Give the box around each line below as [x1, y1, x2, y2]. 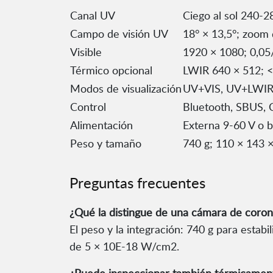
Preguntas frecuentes [69, 172, 205, 193]
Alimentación [70, 118, 133, 133]
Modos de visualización [70, 81, 182, 96]
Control [70, 99, 106, 115]
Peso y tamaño [70, 136, 141, 151]
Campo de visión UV [70, 26, 168, 41]
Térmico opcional [70, 63, 152, 78]
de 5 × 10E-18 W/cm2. [69, 239, 179, 254]
